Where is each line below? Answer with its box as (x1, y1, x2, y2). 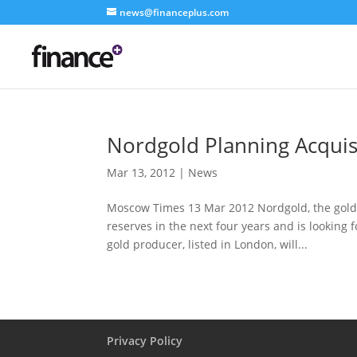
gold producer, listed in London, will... (107, 237, 308, 252)
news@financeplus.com (120, 6, 229, 19)
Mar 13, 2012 (107, 165, 176, 180)
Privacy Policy (107, 333, 183, 348)
